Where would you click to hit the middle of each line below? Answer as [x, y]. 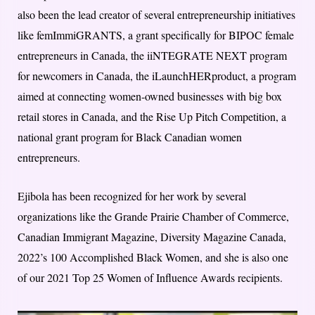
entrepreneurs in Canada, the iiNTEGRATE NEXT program [152, 56]
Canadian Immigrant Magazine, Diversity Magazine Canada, [152, 237]
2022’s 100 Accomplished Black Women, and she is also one [153, 257]
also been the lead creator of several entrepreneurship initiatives [156, 15]
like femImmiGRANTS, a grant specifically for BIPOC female [156, 35]
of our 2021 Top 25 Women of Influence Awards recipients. [150, 278]
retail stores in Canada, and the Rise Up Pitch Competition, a [152, 117]
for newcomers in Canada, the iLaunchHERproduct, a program [157, 76]
